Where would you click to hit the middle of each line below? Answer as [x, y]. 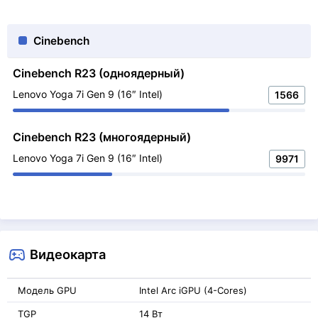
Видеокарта [68, 254]
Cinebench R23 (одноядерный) [99, 73]
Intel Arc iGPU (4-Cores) [193, 290]
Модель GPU [47, 290]
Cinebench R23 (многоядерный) [102, 137]
